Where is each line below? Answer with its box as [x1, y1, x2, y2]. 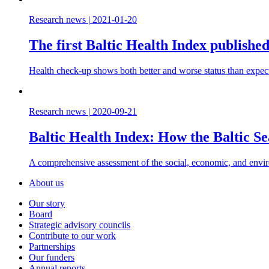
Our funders [29, 252, 74, 263]
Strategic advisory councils [29, 220, 130, 231]
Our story [29, 198, 65, 209]
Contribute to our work [29, 231, 116, 241]
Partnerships [29, 241, 75, 252]
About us [29, 178, 64, 189]
